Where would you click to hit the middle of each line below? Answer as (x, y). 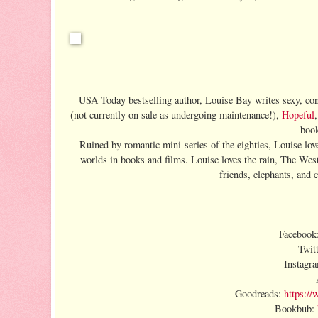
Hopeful (298, 114)
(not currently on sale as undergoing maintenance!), (176, 114)
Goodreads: (259, 293)
